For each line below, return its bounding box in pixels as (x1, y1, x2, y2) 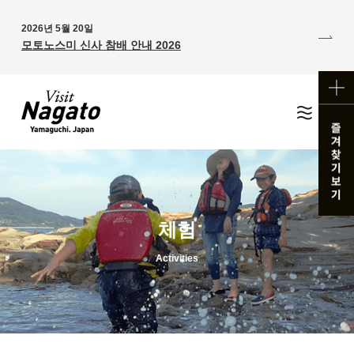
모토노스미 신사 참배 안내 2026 (21, 39, 181, 51)
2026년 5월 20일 (21, 23, 93, 34)
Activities (156, 253, 198, 264)
